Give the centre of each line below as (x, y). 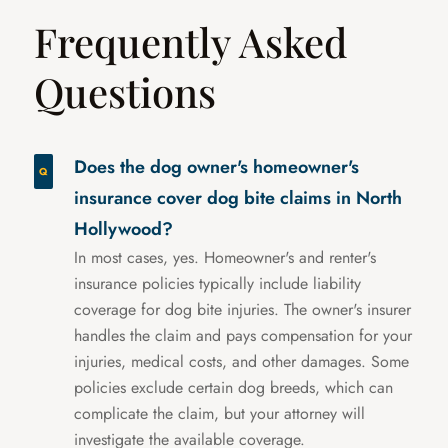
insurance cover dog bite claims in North (238, 198)
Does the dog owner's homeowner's (216, 167)
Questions (125, 92)
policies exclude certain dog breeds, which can (233, 388)
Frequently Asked (190, 42)
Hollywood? (123, 229)
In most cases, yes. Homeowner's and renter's (225, 258)
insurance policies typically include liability (217, 284)
